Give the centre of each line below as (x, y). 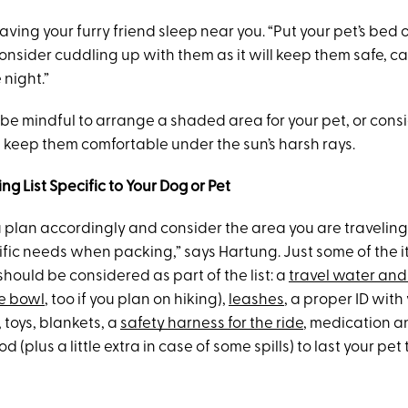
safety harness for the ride (211, 324)
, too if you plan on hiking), (136, 301)
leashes (256, 301)
